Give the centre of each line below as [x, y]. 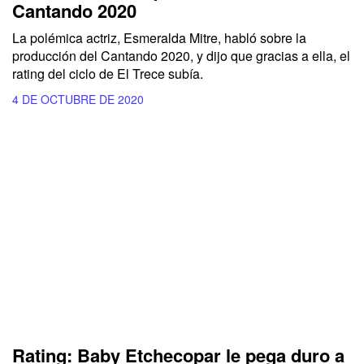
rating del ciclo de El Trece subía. [108, 74]
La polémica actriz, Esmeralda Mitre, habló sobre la [159, 38]
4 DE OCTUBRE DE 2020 [78, 100]
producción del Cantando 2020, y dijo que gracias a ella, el [181, 56]
